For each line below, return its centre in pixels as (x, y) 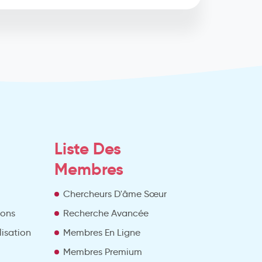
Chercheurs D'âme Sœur (115, 194)
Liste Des (87, 149)
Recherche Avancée (106, 213)
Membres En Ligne (101, 232)
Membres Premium (102, 251)
